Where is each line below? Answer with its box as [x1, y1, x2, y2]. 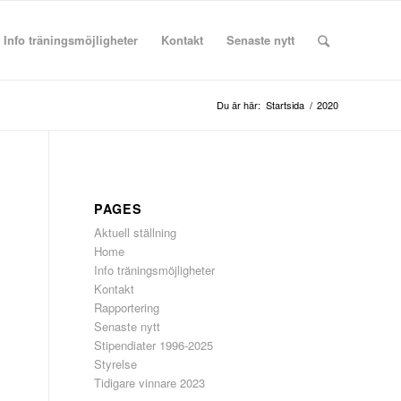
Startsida [266, 98, 304, 112]
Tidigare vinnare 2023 [94, 374, 206, 391]
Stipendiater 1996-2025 [94, 337, 214, 354]
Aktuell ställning [94, 224, 177, 241]
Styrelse [94, 355, 138, 372]
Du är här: [217, 98, 260, 112]
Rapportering [94, 299, 160, 316]
